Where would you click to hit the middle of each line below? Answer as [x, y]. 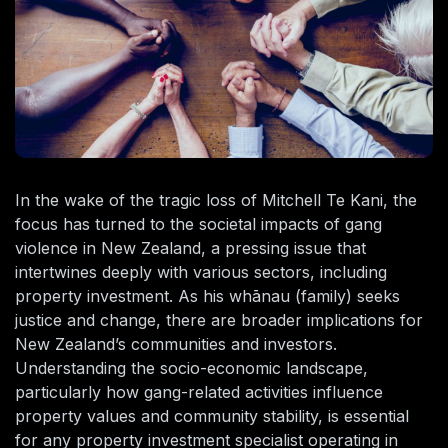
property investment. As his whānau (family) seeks [207, 296]
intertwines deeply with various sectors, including [201, 272]
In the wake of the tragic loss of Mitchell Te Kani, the [216, 200]
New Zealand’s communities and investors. [176, 344]
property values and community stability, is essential [212, 416]
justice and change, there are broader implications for [219, 320]
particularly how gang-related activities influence [199, 392]
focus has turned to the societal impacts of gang [198, 224]
